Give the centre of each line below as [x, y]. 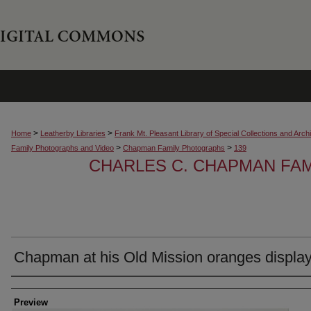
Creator [34, 289]
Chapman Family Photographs [174, 148]
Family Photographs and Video [62, 148]
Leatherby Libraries [73, 133]
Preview [31, 302]
